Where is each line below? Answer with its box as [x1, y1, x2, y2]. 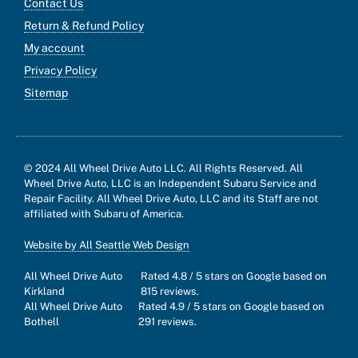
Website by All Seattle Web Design [24, 239, 189, 252]
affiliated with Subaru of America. [24, 208, 184, 221]
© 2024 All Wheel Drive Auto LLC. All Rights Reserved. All [24, 162, 303, 175]
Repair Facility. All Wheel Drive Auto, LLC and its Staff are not [24, 193, 318, 205]
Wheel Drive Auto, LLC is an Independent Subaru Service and [24, 177, 316, 190]
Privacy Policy [24, 64, 97, 78]
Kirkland [24, 285, 65, 298]
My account [24, 42, 85, 55]
